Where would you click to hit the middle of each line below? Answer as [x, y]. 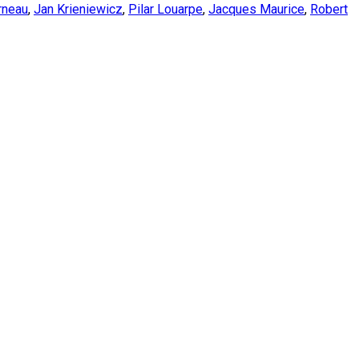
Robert [329, 9]
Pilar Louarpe [165, 9]
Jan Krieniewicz [78, 9]
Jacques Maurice [256, 9]
